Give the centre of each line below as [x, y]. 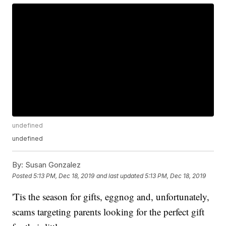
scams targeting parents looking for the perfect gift [108, 212]
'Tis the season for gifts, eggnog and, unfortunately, [111, 197]
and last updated [120, 176]
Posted [23, 176]
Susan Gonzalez [52, 165]
